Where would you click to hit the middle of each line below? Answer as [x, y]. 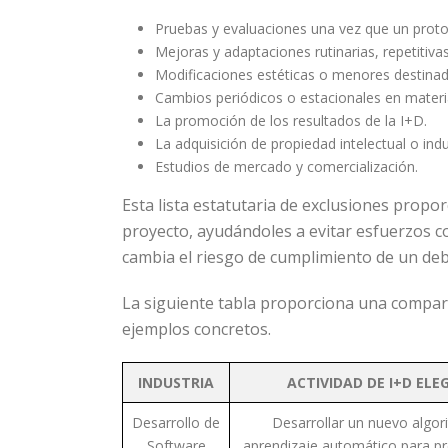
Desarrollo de [176, 422]
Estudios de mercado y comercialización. [286, 166]
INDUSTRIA [176, 382]
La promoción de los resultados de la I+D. [290, 120]
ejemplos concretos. [196, 329]
